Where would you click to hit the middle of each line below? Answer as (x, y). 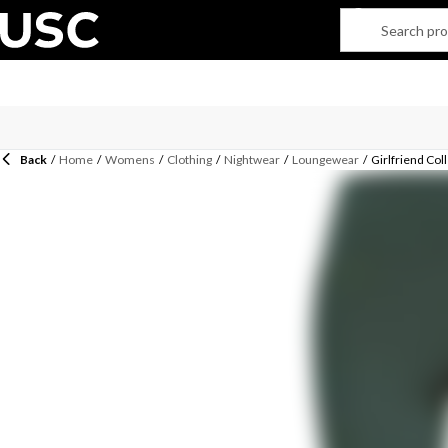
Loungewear (325, 159)
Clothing (189, 159)
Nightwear (252, 159)
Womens (130, 159)
